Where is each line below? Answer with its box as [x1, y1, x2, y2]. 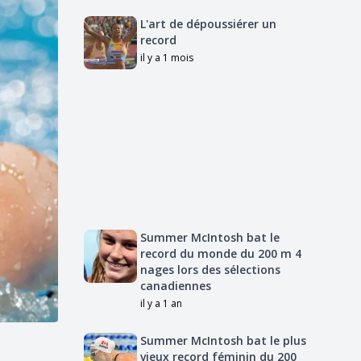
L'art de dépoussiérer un [140, 16, 276, 31]
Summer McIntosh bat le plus [140, 333, 306, 348]
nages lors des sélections [140, 262, 280, 277]
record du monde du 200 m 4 [140, 246, 301, 261]
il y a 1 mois [140, 51, 193, 64]
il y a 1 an [140, 297, 182, 310]
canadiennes [140, 278, 211, 293]
